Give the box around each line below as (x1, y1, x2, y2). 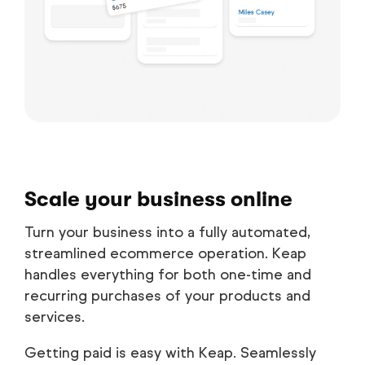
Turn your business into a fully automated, (24, 222, 310, 241)
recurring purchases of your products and (24, 286, 310, 305)
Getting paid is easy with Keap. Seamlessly (24, 343, 316, 362)
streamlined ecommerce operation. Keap (24, 244, 306, 262)
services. (24, 307, 85, 326)
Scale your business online (24, 187, 292, 211)
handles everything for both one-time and (24, 265, 311, 284)
